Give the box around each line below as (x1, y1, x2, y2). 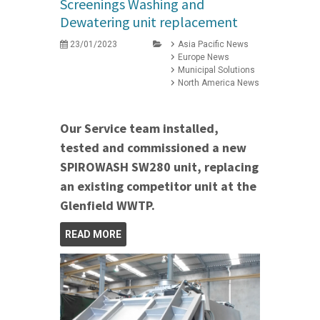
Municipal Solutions (178, 65, 255, 76)
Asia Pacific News (178, 39, 249, 50)
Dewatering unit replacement (60, 13, 238, 31)
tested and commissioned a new (60, 139, 246, 156)
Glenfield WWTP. (60, 197, 158, 214)
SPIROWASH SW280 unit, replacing (60, 159, 259, 176)
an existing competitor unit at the (60, 178, 256, 195)
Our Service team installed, (60, 120, 219, 137)
